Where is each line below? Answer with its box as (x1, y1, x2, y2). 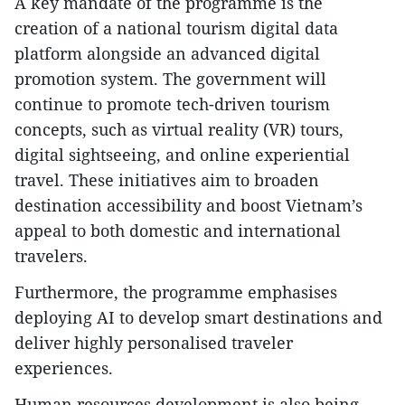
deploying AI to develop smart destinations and (14, 306, 382, 329)
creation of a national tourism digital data (14, 17, 338, 40)
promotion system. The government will (14, 68, 326, 90)
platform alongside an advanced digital (14, 42, 320, 65)
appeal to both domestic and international (14, 220, 341, 242)
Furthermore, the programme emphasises (14, 281, 337, 304)
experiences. (14, 357, 113, 380)
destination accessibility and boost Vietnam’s (14, 194, 363, 217)
